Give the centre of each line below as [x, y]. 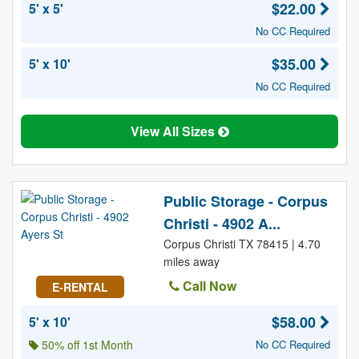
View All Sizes [174, 131]
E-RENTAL [80, 287]
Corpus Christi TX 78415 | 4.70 [242, 244]
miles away [191, 261]
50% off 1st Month [86, 345]
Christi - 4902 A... [222, 224]
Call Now [208, 286]
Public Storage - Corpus [245, 201]
